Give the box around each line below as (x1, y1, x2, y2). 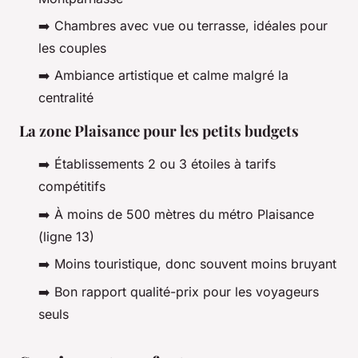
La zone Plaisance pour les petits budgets (19, 121, 299, 141)
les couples (38, 40, 106, 57)
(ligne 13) (38, 228, 94, 245)
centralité (38, 89, 93, 106)
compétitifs (38, 178, 105, 195)
